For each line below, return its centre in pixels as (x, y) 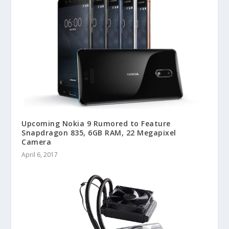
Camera (37, 142)
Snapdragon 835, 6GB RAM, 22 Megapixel (99, 132)
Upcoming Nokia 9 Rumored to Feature (96, 123)
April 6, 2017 (40, 154)
